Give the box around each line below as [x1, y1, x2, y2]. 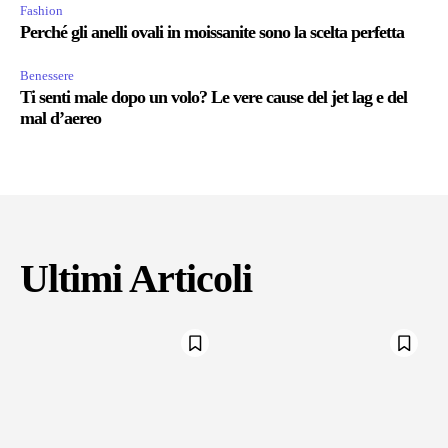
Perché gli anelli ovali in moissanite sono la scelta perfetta [20, 22, 404, 43]
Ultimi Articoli [20, 256, 252, 302]
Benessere [20, 68, 74, 84]
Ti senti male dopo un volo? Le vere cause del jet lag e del [20, 87, 407, 108]
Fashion [20, 3, 63, 19]
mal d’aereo [20, 108, 101, 129]
